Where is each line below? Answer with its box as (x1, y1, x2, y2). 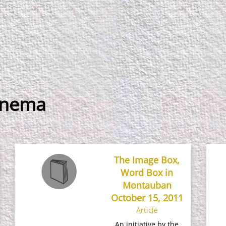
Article (136, 205, 158, 215)
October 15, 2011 (110, 192, 183, 204)
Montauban (122, 179, 172, 191)
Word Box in (121, 166, 174, 179)
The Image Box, (114, 154, 180, 166)
